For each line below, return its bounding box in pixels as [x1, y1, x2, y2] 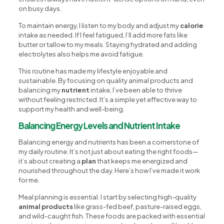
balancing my [18, 85, 62, 94]
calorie [180, 21, 204, 29]
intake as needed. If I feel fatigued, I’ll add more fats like [18, 30, 188, 39]
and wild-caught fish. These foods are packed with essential [18, 211, 205, 220]
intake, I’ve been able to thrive [89, 85, 182, 94]
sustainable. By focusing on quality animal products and [18, 76, 193, 84]
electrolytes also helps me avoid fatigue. [18, 49, 144, 58]
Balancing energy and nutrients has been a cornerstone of [18, 137, 199, 146]
